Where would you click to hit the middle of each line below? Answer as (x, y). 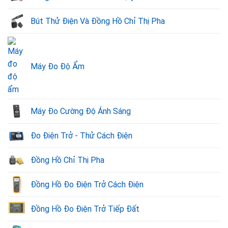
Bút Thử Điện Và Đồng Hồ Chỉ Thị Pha (98, 21)
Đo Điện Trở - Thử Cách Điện (81, 136)
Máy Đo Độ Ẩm (58, 66)
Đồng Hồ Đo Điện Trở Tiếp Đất (85, 209)
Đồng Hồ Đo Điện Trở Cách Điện (87, 185)
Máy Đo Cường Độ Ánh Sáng (81, 111)
